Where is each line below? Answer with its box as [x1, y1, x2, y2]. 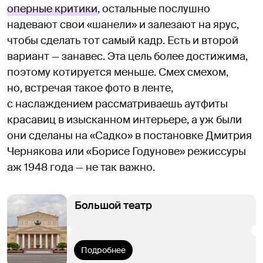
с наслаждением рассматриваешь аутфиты [7, 96, 228, 111]
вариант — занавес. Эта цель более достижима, [7, 49, 248, 63]
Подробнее [81, 244, 126, 255]
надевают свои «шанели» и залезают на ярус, [7, 17, 239, 32]
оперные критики [7, 1, 97, 16]
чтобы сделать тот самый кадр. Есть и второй [7, 33, 238, 48]
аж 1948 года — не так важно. [7, 160, 157, 174]
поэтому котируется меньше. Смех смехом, [7, 65, 228, 79]
